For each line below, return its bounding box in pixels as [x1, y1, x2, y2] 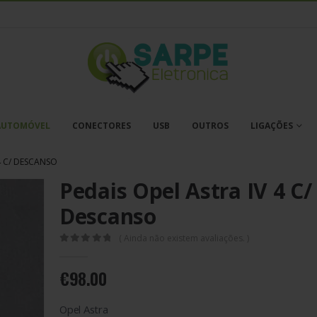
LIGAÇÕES [250, 119, 293, 132]
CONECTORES [72, 119, 131, 132]
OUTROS [192, 119, 229, 132]
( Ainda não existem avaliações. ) [119, 231, 250, 244]
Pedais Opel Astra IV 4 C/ [59, 175, 312, 205]
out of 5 [67, 245, 122, 255]
